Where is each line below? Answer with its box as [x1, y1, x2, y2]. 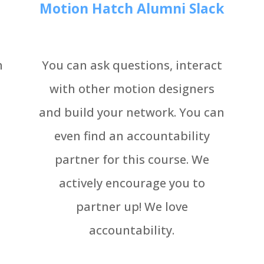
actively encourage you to [58, 175, 205, 192]
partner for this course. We [54, 151, 209, 168]
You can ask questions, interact [41, 57, 222, 74]
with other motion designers [49, 81, 214, 97]
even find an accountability [54, 128, 210, 144]
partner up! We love [75, 199, 188, 215]
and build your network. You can [39, 104, 225, 121]
